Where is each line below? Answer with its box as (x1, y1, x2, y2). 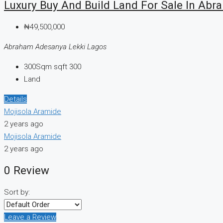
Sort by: (4, 187, 30, 197)
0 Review (4, 164, 49, 177)
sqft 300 (54, 62, 81, 71)
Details (4, 94, 27, 104)
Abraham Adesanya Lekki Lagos (4, 42, 107, 51)
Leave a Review (4, 212, 56, 222)
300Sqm (24, 62, 52, 71)
